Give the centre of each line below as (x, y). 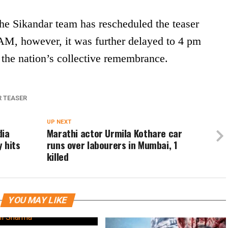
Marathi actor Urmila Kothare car (114, 133)
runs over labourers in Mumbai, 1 (112, 145)
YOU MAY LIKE (38, 200)
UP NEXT (59, 122)
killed (58, 157)
